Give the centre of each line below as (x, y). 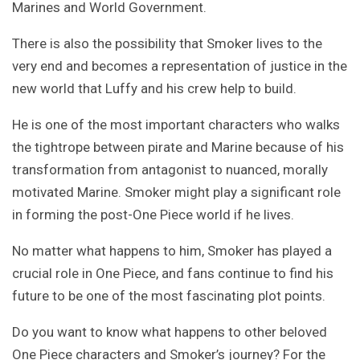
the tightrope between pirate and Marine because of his (178, 147)
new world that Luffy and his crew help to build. (154, 89)
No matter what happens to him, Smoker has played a (172, 251)
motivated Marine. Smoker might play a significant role (176, 192)
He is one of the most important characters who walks (176, 125)
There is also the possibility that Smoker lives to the (167, 44)
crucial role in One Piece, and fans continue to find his (173, 274)
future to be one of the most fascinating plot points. (169, 296)
